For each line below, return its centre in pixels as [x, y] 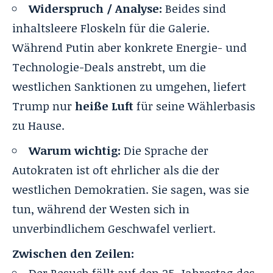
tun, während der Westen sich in [101, 209]
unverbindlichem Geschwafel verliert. [114, 228]
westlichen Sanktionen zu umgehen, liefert [129, 86]
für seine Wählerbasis [194, 106]
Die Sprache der [165, 150]
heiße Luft [104, 106]
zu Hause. [38, 125]
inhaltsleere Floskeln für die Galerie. [111, 28]
